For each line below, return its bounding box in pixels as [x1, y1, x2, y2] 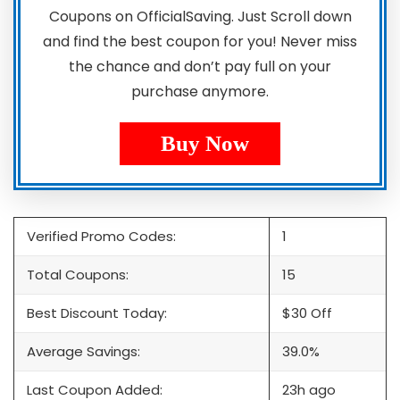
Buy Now [160, 131, 249, 156]
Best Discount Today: [27, 304, 167, 323]
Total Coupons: [27, 265, 129, 285]
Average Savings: [27, 342, 140, 362]
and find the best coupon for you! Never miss [43, 31, 357, 53]
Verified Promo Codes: [27, 227, 176, 246]
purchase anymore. [131, 81, 269, 103]
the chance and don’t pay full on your [69, 56, 331, 78]
